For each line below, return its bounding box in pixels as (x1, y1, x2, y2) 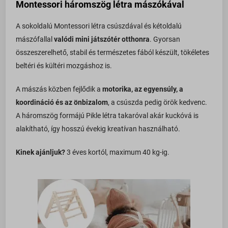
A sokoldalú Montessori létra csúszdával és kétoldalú (16, 22, 182, 31)
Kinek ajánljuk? (16, 148, 66, 157)
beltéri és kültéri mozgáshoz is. (16, 62, 112, 70)
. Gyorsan (150, 35, 181, 44)
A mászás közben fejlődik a (16, 85, 103, 94)
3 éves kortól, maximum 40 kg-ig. (65, 148, 170, 157)
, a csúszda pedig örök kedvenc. (108, 98, 208, 107)
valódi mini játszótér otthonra (54, 35, 150, 44)
